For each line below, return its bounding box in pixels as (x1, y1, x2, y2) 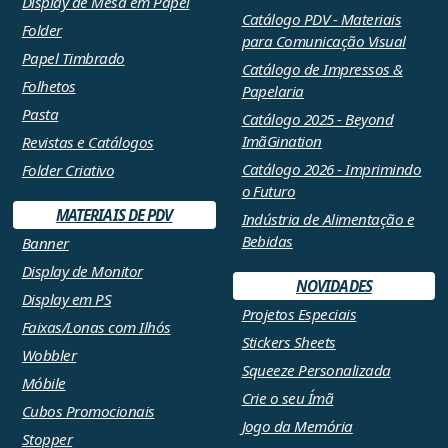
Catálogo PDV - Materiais (241, 9, 402, 30)
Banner (21, 233, 69, 254)
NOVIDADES (295, 276, 372, 297)
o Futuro (241, 181, 296, 202)
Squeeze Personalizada (241, 360, 391, 381)
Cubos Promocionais (21, 401, 155, 422)
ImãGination (241, 131, 322, 152)
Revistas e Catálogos (21, 132, 154, 153)
